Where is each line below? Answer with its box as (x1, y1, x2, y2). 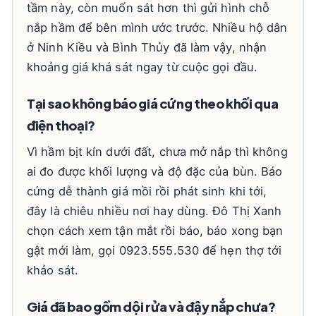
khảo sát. (27, 263, 78, 277)
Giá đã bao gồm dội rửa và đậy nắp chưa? (27, 298, 276, 315)
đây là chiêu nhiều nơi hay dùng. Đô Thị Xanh (27, 204, 282, 218)
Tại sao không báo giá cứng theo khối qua (27, 95, 279, 111)
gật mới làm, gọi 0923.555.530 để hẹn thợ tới (27, 243, 282, 257)
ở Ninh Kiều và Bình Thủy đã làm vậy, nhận (27, 40, 267, 54)
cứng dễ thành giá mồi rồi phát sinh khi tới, (27, 184, 267, 198)
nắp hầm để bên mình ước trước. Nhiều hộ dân (27, 20, 288, 35)
